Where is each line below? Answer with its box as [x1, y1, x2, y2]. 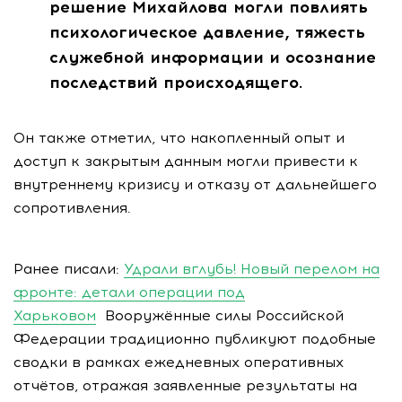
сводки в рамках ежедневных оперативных [13, 353, 344, 371]
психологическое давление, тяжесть [49, 22, 365, 42]
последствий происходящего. [49, 72, 302, 92]
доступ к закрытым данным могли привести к [13, 152, 358, 170]
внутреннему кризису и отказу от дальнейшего [13, 175, 377, 193]
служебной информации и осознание [49, 47, 376, 67]
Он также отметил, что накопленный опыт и [13, 128, 345, 146]
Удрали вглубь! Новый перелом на [124, 259, 380, 277]
